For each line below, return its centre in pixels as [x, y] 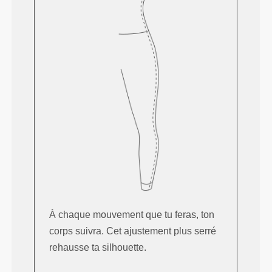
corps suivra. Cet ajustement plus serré [133, 231]
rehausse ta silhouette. [98, 247]
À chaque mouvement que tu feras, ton [132, 214]
